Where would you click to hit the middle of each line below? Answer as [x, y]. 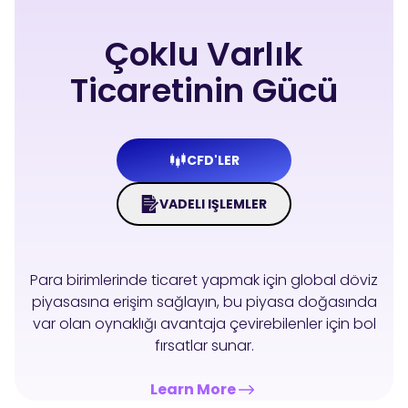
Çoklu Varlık [204, 55]
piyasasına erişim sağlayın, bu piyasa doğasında [204, 302]
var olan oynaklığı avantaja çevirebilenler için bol [204, 324]
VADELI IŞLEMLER [213, 204]
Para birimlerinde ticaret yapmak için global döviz [204, 280]
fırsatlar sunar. [204, 346]
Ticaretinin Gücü [204, 91]
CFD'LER [213, 161]
